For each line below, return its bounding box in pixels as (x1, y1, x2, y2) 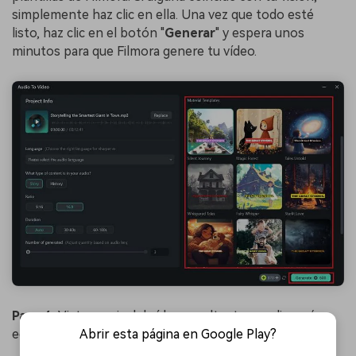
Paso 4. (12, 308, 58, 323)
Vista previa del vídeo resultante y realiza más (58, 308, 322, 323)
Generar (164, 25, 215, 41)
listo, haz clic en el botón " (12, 25, 164, 41)
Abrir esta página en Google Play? (79, 327, 277, 342)
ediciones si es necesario (12, 326, 156, 342)
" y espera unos (215, 25, 304, 41)
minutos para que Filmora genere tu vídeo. (12, 44, 257, 60)
